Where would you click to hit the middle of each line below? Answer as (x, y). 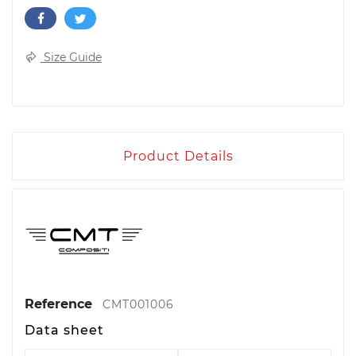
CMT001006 (138, 304)
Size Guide (71, 58)
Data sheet (64, 330)
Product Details (178, 156)
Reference (60, 304)
